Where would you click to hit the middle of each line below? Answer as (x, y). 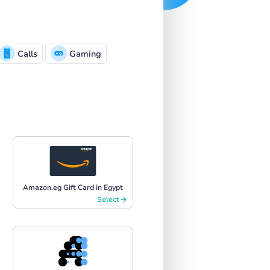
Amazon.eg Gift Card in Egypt (73, 187)
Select (109, 199)
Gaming (84, 54)
